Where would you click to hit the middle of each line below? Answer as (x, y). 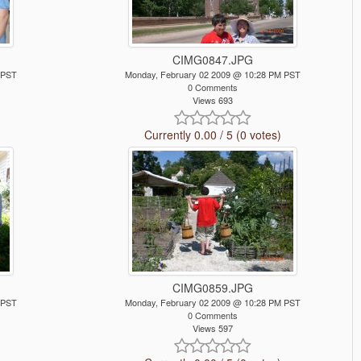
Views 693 (212, 100)
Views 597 (212, 328)
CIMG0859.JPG (212, 288)
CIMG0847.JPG (212, 60)
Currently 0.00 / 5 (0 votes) (212, 135)
